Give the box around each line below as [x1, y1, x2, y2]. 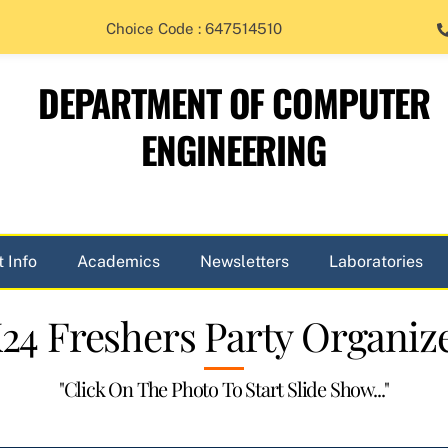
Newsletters [200, 251, 289, 271]
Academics [77, 251, 160, 271]
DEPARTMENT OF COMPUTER [37, 74, 430, 130]
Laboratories [329, 251, 423, 271]
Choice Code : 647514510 [106, 20, 283, 38]
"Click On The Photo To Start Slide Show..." [58, 374, 390, 402]
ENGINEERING [141, 121, 326, 177]
